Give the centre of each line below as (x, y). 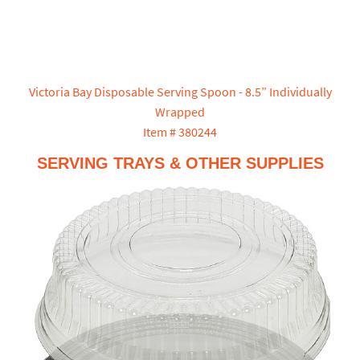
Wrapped (180, 112)
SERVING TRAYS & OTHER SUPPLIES (180, 164)
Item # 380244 (180, 132)
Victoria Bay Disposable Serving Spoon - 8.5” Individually (180, 92)
